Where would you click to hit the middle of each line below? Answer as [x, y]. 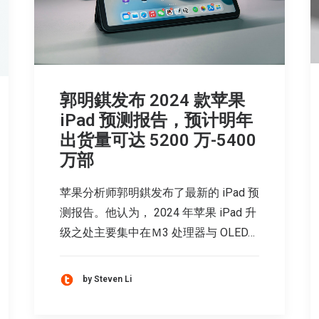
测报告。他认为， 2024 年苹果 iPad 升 [158, 212]
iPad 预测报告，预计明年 [156, 120]
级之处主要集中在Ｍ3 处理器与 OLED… [157, 232]
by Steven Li [107, 279]
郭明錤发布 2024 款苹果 [152, 100]
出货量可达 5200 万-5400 [158, 140]
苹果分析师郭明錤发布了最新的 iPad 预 [159, 192]
